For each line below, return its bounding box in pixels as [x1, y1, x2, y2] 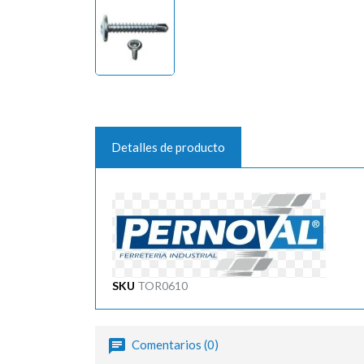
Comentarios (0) [129, 336, 219, 352]
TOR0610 [137, 278, 188, 292]
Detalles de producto [111, 139, 225, 154]
